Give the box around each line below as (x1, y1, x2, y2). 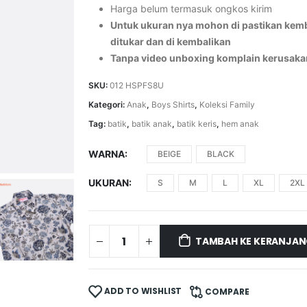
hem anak (221, 118, 260, 129)
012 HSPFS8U (110, 79, 164, 90)
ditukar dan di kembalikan (110, 35, 232, 47)
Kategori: (88, 99, 127, 110)
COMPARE (205, 286, 250, 298)
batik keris (177, 118, 217, 129)
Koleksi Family (199, 99, 256, 110)
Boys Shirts (151, 99, 195, 110)
